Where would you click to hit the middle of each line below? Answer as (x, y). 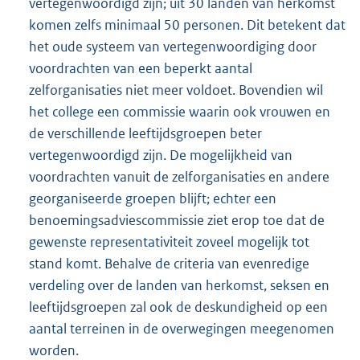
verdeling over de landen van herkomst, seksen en (179, 286)
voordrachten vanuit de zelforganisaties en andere (179, 177)
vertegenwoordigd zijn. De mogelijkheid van (161, 155)
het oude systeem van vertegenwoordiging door (173, 47)
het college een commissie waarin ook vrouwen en (180, 112)
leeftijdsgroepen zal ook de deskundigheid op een (178, 307)
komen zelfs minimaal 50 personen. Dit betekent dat (187, 25)
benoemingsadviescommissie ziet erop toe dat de (177, 221)
